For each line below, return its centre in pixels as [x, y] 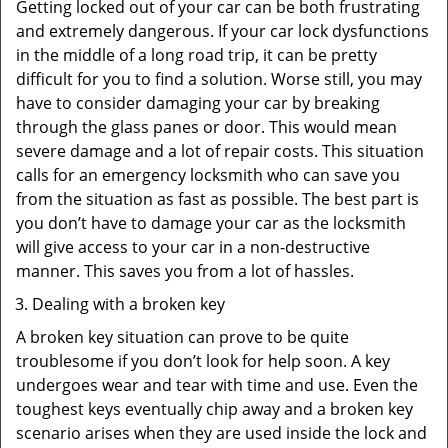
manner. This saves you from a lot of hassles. [185, 271]
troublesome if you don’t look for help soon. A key [203, 361]
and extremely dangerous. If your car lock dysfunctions [222, 31]
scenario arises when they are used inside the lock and [221, 433]
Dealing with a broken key [128, 304]
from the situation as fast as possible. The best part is [217, 199]
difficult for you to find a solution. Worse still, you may [219, 79]
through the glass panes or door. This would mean [206, 127]
